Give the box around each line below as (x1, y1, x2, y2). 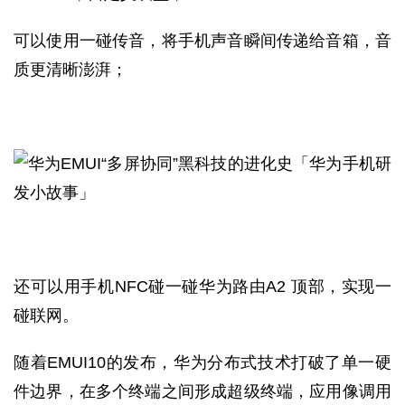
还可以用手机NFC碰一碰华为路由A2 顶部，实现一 (14, 278, 391, 296)
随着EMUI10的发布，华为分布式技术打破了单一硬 (14, 353, 391, 372)
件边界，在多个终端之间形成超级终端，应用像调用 (14, 382, 391, 400)
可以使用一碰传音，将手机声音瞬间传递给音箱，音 (14, 32, 391, 50)
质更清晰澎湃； (14, 61, 127, 79)
